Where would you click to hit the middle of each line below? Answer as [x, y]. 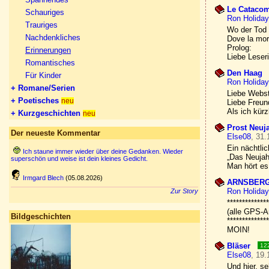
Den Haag [246, 73]
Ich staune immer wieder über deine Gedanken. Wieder [103, 151]
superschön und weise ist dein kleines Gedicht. [79, 159]
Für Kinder [43, 75]
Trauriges [41, 25]
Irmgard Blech [43, 178]
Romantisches [50, 63]
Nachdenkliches [53, 38]
